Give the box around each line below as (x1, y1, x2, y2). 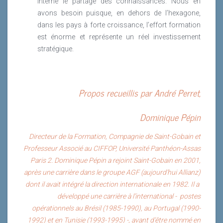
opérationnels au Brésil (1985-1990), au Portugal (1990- (32, 204, 201, 212)
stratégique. (37, 44, 74, 53)
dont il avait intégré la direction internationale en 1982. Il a (25, 180, 201, 188)
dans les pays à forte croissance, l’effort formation (37, 20, 201, 29)
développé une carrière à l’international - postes (57, 192, 201, 200)
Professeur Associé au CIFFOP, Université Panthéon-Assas (23, 144, 201, 152)
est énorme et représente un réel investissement (37, 32, 201, 41)
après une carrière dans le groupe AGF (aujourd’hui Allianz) (24, 168, 201, 176)
